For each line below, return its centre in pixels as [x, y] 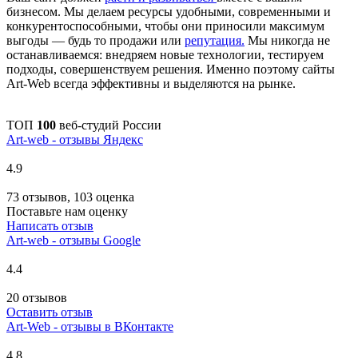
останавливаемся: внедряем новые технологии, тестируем [165, 55]
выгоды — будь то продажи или [95, 41]
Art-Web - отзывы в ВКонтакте [90, 327]
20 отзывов [37, 298]
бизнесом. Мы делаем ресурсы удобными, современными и [169, 12]
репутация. [215, 41]
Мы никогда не [287, 41]
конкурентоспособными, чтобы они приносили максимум [165, 26]
